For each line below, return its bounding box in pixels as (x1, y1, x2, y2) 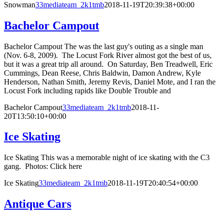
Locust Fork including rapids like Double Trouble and (4, 86, 171, 95)
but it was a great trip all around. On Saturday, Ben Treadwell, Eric (4, 59, 213, 68)
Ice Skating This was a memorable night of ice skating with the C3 (4, 153, 210, 162)
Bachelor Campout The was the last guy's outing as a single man (4, 42, 203, 51)
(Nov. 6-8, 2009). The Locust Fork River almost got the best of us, (4, 51, 212, 59)
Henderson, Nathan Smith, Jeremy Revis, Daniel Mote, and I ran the (4, 77, 216, 86)
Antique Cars (4, 197, 71, 211)
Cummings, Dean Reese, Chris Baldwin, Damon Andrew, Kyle (4, 68, 201, 77)
